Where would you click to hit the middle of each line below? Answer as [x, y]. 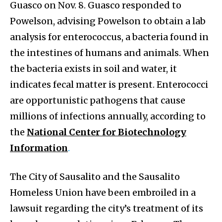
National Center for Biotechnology [107, 132]
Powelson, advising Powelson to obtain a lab [108, 21]
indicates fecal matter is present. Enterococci [109, 85]
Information [39, 148]
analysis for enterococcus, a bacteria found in [109, 37]
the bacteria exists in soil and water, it [93, 69]
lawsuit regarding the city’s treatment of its [107, 209]
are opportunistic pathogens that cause [98, 101]
